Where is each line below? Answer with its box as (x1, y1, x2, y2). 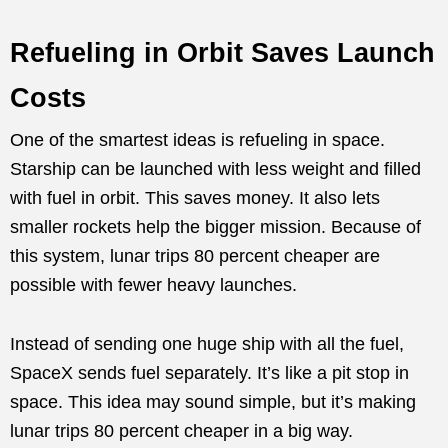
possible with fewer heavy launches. (10, 275, 297, 296)
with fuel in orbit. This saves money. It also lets (10, 188, 380, 209)
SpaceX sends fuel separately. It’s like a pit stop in (10, 363, 409, 384)
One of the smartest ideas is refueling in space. (10, 130, 385, 151)
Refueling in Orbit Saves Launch (10, 38, 435, 69)
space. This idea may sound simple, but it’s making (10, 392, 416, 413)
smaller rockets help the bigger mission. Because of (10, 217, 421, 238)
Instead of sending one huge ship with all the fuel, (10, 334, 404, 355)
